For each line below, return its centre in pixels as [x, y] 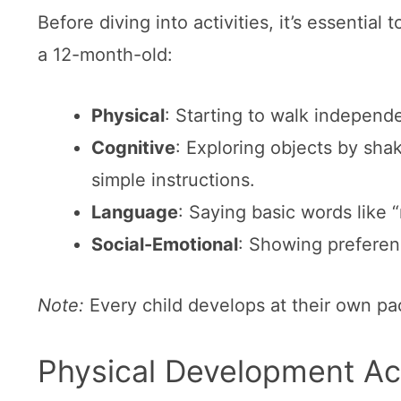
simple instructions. [173, 179]
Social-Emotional [165, 244]
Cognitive [133, 147]
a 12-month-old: [105, 54]
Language [135, 212]
